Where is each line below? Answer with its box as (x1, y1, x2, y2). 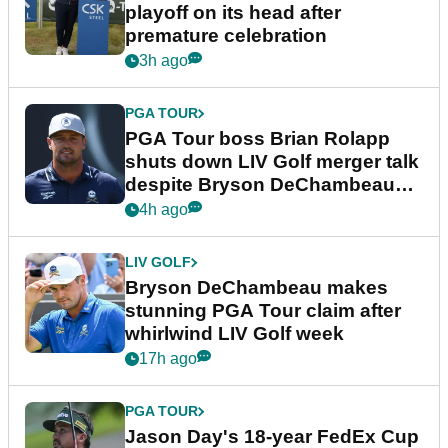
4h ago (139, 201, 188, 219)
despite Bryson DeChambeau (125, 174, 395, 196)
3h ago (139, 52, 188, 70)
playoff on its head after (125, 2, 341, 24)
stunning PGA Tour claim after (125, 300, 401, 322)
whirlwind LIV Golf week (125, 323, 344, 345)
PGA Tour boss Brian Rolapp (125, 128, 390, 150)
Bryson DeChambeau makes (125, 277, 388, 299)
